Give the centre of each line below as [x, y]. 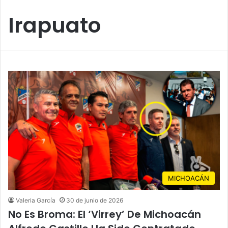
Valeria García [36, 201]
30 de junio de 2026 [95, 201]
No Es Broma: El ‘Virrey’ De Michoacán [105, 215]
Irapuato [54, 25]
